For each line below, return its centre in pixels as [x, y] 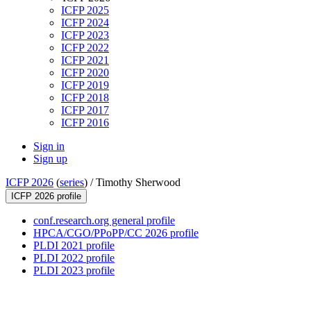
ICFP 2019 [85, 85]
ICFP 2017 [85, 110]
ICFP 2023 [85, 35]
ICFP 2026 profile [46, 196]
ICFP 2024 [85, 23]
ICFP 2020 [85, 73]
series [72, 183]
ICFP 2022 [85, 48]
